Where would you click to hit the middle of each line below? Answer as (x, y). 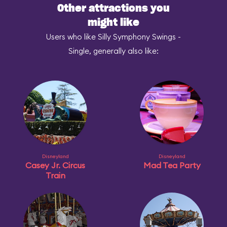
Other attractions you (113, 9)
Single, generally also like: (113, 51)
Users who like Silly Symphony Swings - (113, 37)
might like (113, 23)
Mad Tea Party (172, 165)
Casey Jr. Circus (55, 165)
